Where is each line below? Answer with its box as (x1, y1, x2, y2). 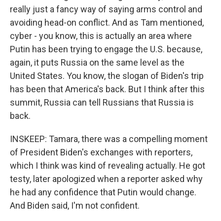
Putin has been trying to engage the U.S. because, (10, 44, 202, 54)
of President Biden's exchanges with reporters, (10, 147, 192, 157)
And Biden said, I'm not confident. (10, 200, 140, 211)
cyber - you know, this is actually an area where (10, 31, 192, 41)
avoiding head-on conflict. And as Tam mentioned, (10, 17, 204, 28)
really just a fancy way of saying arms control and (10, 4, 202, 14)
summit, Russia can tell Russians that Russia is (10, 97, 194, 108)
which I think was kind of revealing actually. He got (10, 160, 205, 171)
